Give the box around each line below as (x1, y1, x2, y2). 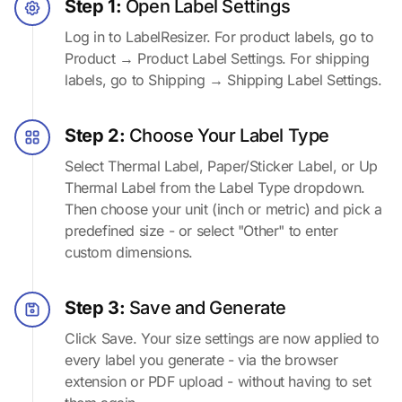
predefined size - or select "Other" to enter (65, 221, 338, 240)
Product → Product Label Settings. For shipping (65, 48, 370, 67)
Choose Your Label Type (128, 124, 330, 146)
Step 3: (65, 296, 129, 319)
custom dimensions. (65, 242, 193, 261)
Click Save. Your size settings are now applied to (65, 328, 380, 347)
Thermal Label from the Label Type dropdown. (65, 178, 365, 197)
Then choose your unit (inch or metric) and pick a (65, 199, 382, 218)
